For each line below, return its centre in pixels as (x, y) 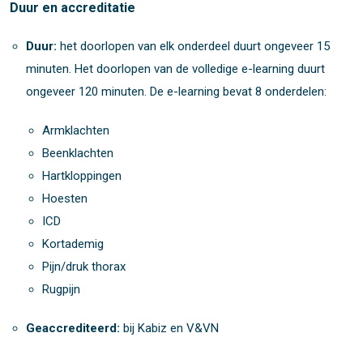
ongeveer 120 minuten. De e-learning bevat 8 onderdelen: (176, 92)
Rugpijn (61, 290)
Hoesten (65, 199)
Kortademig (73, 244)
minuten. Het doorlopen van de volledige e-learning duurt (175, 69)
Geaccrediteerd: (75, 329)
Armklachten (76, 131)
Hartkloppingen (82, 176)
